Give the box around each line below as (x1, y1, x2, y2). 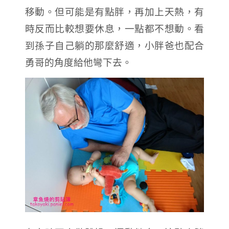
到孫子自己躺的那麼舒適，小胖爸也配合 (25, 38, 204, 52)
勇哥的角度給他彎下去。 (25, 55, 132, 68)
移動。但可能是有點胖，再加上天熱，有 (25, 5, 204, 18)
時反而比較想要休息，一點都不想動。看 (25, 21, 204, 35)
